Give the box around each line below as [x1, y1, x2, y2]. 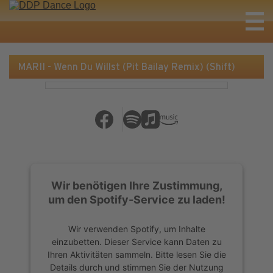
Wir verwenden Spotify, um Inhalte [68, 223, 205, 234]
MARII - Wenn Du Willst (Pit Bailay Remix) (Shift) [18, 61, 235, 73]
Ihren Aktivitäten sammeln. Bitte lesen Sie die [47, 249, 226, 260]
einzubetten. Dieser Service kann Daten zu [51, 236, 222, 247]
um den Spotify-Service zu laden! [48, 193, 225, 206]
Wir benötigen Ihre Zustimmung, [51, 179, 222, 192]
